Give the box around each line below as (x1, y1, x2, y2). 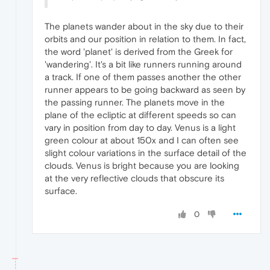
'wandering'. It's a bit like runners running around (45, 59, 242, 70)
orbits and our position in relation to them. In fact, (45, 34, 246, 45)
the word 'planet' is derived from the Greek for (45, 46, 233, 57)
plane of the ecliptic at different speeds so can (45, 110, 236, 121)
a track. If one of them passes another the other (45, 72, 241, 83)
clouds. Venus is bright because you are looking (45, 160, 239, 171)
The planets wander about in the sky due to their (45, 21, 243, 32)
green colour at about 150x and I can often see (45, 135, 239, 146)
